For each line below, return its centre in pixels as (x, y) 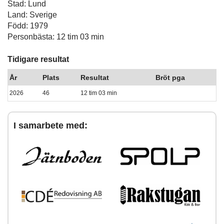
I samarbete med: (50, 125)
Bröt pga (170, 78)
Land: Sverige (32, 14)
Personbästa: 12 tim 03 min (56, 36)
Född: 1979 (28, 25)
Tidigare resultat (38, 59)
